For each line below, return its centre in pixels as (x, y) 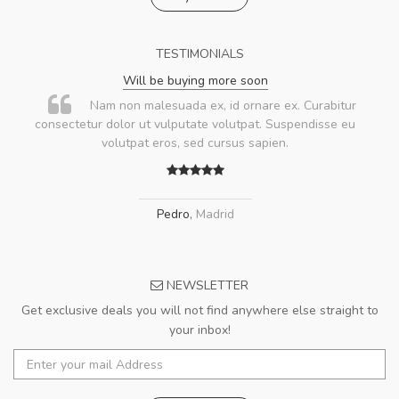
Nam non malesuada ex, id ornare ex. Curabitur (223, 106)
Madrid (215, 214)
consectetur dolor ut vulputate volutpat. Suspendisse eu (195, 124)
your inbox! (199, 330)
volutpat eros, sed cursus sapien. (195, 143)
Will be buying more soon (195, 81)
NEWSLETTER (206, 285)
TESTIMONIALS (199, 54)
